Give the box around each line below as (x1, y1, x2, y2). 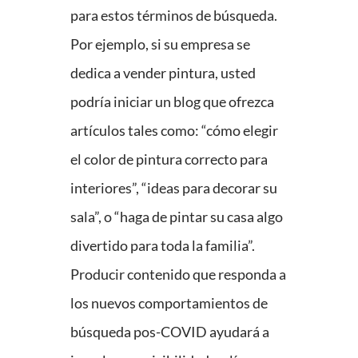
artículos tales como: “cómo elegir (70, 121, 278, 140)
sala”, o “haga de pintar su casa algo (70, 208, 283, 226)
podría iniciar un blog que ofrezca (70, 93, 274, 111)
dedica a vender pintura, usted (70, 64, 256, 82)
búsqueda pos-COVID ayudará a (70, 323, 269, 341)
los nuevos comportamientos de (70, 294, 268, 312)
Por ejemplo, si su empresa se (70, 35, 250, 54)
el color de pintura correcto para (70, 150, 268, 169)
